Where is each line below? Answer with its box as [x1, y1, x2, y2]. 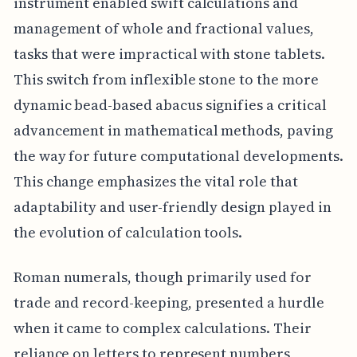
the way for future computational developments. [13, 145, 343, 166]
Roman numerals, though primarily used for [13, 266, 312, 287]
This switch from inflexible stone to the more [13, 69, 319, 89]
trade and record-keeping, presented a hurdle [13, 292, 324, 312]
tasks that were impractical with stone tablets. [13, 43, 325, 64]
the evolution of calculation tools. [13, 222, 243, 242]
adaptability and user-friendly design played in [13, 196, 331, 217]
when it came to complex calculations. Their [13, 317, 312, 338]
